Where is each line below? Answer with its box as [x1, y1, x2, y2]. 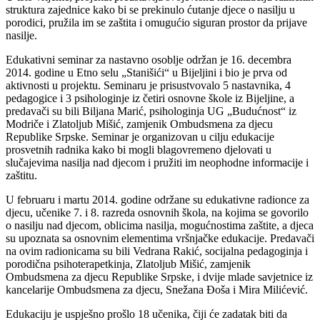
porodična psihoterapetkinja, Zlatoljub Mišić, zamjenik [6, 257, 251, 270]
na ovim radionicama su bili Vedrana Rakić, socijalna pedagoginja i [6, 244, 308, 257]
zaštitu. [6, 169, 37, 181]
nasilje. [6, 29, 37, 41]
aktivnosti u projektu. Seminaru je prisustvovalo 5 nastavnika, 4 [6, 79, 291, 91]
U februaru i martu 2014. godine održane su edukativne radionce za [6, 193, 309, 206]
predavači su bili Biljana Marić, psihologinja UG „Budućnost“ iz [6, 104, 296, 117]
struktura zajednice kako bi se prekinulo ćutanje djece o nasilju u [6, 3, 295, 16]
